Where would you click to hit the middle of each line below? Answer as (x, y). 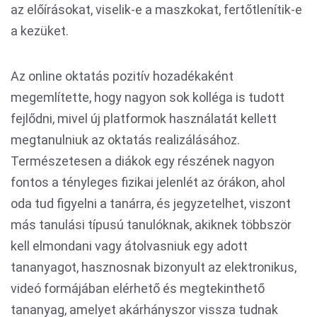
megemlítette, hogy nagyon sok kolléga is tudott (148, 97)
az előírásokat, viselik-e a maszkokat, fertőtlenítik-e (156, 10)
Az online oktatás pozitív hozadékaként (122, 76)
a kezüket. (40, 31)
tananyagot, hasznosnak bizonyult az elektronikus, (154, 267)
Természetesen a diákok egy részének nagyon (143, 161)
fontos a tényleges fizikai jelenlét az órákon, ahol (148, 182)
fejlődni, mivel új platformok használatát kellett (144, 119)
